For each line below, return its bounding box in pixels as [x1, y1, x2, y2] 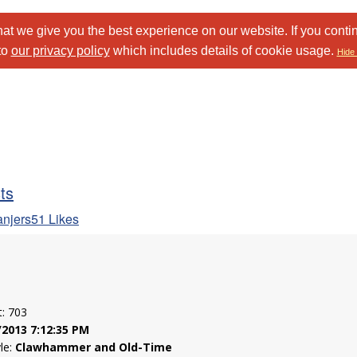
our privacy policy [10, 44, 110, 57]
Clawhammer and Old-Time [15, 339, 172, 355]
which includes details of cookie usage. [109, 44, 337, 57]
